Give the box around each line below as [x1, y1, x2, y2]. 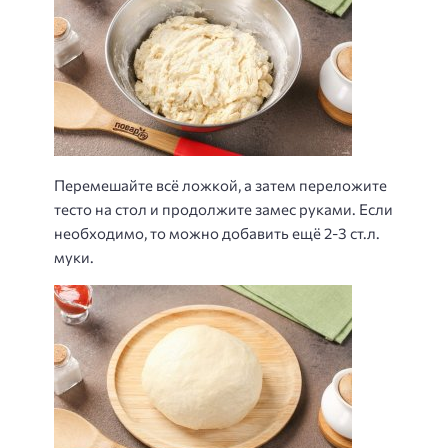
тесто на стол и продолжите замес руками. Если [54, 199, 393, 218]
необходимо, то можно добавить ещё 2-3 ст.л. [54, 223, 380, 242]
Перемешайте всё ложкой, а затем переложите [54, 175, 387, 194]
